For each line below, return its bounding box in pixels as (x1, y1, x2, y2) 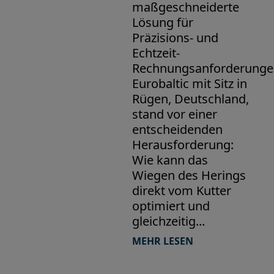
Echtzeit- (131, 44, 180, 61)
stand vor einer (131, 105, 217, 122)
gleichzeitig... (131, 212, 205, 229)
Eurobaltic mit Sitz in (131, 75, 247, 92)
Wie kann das (131, 151, 208, 168)
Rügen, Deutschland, (131, 90, 249, 107)
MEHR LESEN (131, 234, 193, 248)
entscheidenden (131, 120, 223, 138)
